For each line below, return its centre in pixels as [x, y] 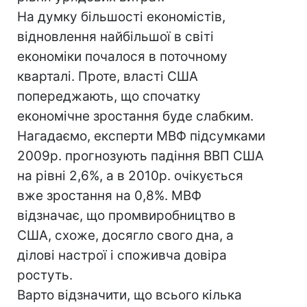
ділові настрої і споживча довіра [122, 255]
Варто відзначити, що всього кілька [130, 295]
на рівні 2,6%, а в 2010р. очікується [130, 176]
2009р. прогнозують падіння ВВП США [140, 156]
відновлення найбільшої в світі [115, 37]
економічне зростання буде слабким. [135, 116]
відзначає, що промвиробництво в [126, 216]
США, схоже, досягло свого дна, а [125, 235]
